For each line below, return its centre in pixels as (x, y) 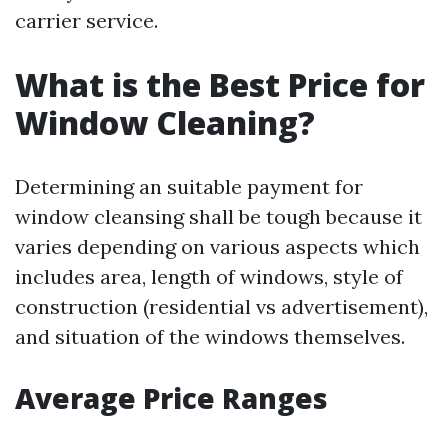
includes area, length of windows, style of (209, 276)
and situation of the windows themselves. (210, 336)
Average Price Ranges (171, 398)
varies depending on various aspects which (217, 246)
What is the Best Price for (220, 84)
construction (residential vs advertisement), (221, 306)
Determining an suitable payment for (189, 186)
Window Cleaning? (165, 122)
